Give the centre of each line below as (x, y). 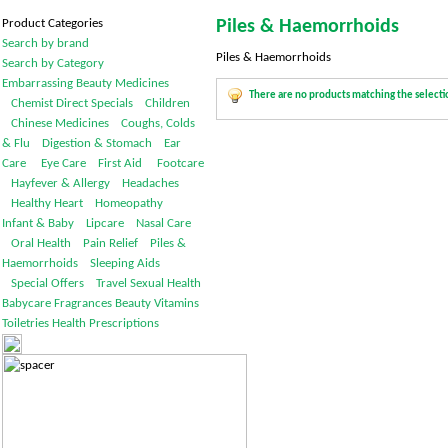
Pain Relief (105, 243)
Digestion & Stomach (92, 143)
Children (162, 103)
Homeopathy (124, 203)
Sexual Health (165, 283)
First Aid (115, 163)
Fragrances (82, 303)
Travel (106, 283)
